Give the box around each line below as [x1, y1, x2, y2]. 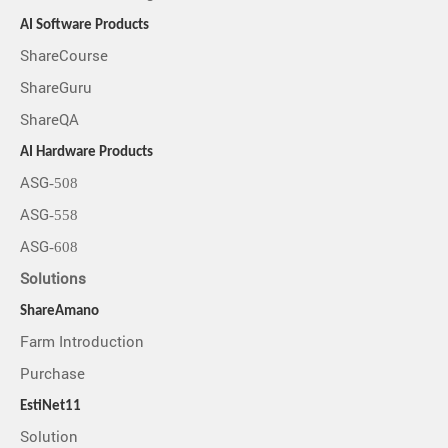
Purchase [20, 366, 85, 383]
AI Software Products [20, 18, 149, 34]
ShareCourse [20, 48, 108, 65]
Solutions [20, 271, 86, 288]
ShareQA [20, 112, 79, 129]
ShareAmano [20, 304, 99, 320]
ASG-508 [20, 175, 78, 192]
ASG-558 [20, 207, 78, 224]
